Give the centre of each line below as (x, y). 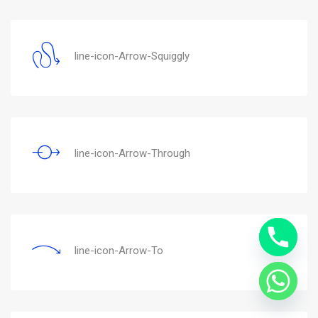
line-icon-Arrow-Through (132, 153)
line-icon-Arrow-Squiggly (132, 56)
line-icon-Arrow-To (119, 250)
